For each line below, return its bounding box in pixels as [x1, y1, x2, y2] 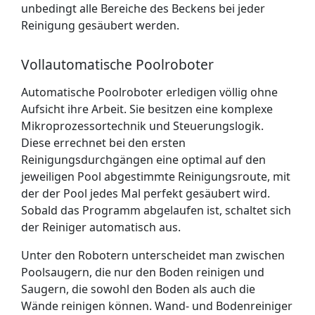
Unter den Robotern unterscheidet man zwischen [21, 247, 285, 263]
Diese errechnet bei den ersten [21, 135, 186, 150]
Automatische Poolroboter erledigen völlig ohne [21, 84, 278, 100]
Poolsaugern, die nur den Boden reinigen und [21, 264, 264, 280]
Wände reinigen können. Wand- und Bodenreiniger [21, 298, 292, 314]
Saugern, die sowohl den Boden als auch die [21, 281, 255, 297]
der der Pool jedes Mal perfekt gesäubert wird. [21, 186, 270, 201]
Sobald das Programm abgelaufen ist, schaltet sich [21, 202, 291, 218]
